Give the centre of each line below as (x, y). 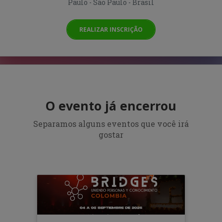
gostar (111, 134)
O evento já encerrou (111, 105)
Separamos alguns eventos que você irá (111, 123)
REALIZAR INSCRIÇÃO (111, 29)
